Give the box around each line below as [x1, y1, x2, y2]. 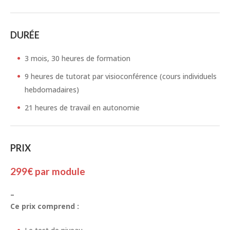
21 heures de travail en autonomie [25, 103, 140, 113]
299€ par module [10, 165, 85, 178]
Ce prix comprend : [10, 201, 79, 212]
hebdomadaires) [25, 85, 79, 95]
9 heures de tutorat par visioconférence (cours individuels [25, 71, 217, 82]
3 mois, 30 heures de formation [25, 53, 130, 64]
